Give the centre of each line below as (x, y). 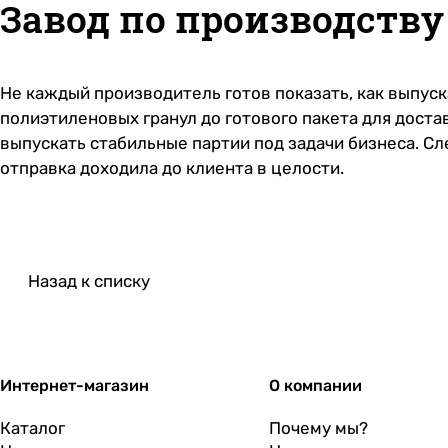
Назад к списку (89, 281)
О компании (315, 386)
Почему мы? (318, 428)
